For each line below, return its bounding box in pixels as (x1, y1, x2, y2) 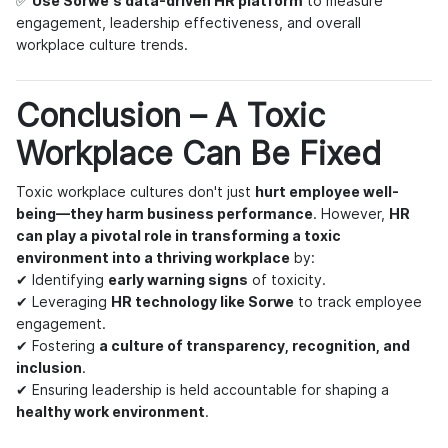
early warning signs (108, 271, 248, 288)
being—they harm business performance (16, 205, 313, 222)
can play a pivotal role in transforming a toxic (16, 227, 341, 244)
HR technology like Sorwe (111, 293, 294, 310)
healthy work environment (16, 403, 205, 420)
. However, (313, 205, 389, 222)
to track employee (294, 293, 422, 310)
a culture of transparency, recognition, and (99, 337, 410, 354)
